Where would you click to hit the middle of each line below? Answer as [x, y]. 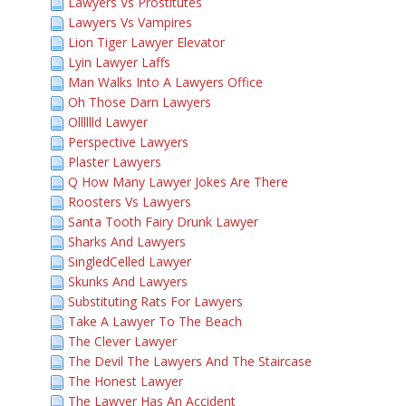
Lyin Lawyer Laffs [119, 62]
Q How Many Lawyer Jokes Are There [178, 182]
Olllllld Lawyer [108, 122]
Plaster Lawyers [115, 162]
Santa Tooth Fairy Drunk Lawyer [163, 222]
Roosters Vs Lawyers [130, 202]
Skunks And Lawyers [128, 281]
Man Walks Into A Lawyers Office [165, 82]
